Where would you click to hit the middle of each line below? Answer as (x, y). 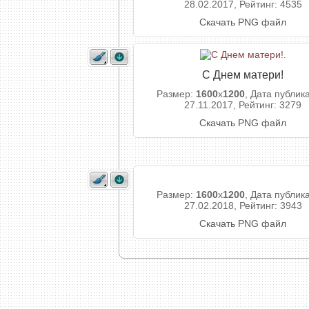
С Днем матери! (243, 74)
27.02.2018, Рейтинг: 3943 (243, 206)
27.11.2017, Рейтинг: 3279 (243, 105)
